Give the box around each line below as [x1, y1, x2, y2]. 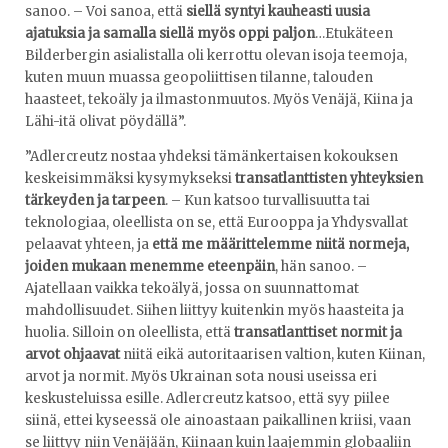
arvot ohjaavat [25, 346, 120, 364]
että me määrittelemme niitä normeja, [152, 236, 409, 254]
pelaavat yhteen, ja [25, 236, 152, 254]
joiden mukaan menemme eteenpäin [25, 258, 275, 276]
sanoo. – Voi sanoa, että [25, 3, 186, 21]
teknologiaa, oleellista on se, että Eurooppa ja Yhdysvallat [25, 214, 408, 232]
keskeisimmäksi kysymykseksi [25, 170, 235, 188]
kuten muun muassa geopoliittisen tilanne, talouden [25, 69, 373, 87]
